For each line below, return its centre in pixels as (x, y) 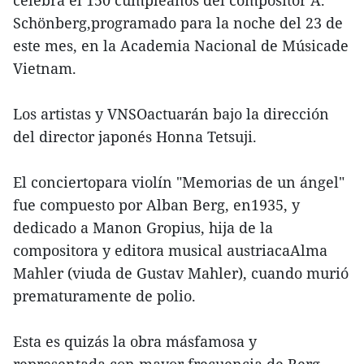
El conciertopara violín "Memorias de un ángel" (179, 182)
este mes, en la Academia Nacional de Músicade (181, 46)
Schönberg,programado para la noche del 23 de (178, 23)
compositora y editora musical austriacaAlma (170, 251)
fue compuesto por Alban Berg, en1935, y (156, 205)
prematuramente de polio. (104, 296)
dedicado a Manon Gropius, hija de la (143, 228)
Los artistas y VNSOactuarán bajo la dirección (171, 114)
